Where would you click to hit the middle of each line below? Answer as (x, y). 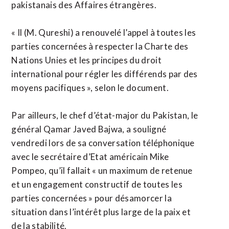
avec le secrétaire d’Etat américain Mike (90, 157)
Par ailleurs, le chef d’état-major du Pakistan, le (105, 115)
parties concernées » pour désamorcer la (91, 198)
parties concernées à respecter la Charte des (100, 46)
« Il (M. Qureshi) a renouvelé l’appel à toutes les (104, 32)
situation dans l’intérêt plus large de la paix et (101, 212)
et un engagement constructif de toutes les (97, 184)
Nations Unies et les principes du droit (86, 60)
